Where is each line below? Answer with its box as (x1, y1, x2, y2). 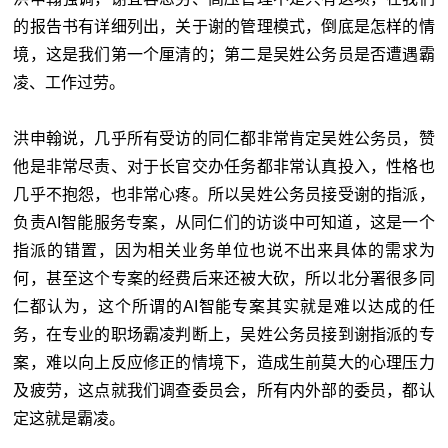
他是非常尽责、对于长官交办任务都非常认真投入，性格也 (13, 157, 435, 175)
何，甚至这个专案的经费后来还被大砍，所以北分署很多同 (13, 269, 435, 287)
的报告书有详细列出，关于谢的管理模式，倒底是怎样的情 (13, 17, 435, 35)
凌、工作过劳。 (13, 73, 126, 91)
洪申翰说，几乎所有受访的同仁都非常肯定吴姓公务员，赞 (13, 129, 435, 147)
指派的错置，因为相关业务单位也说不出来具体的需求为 (13, 241, 435, 259)
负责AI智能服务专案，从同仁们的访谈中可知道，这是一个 (13, 213, 435, 231)
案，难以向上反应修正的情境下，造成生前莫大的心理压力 (13, 353, 435, 371)
